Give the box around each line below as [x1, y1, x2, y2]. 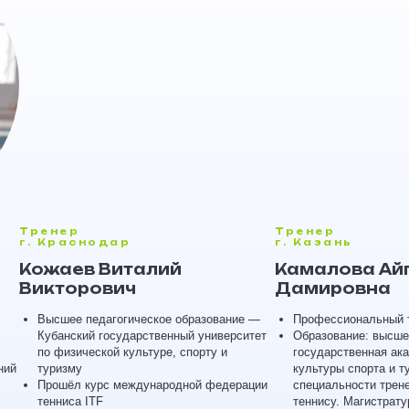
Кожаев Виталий [18, 260, 181, 278]
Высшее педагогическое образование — [37, 312, 259, 326]
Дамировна [274, 279, 390, 298]
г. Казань [274, 236, 352, 247]
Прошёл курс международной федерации [37, 378, 267, 392]
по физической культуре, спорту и [37, 345, 226, 359]
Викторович [18, 279, 135, 298]
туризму [37, 362, 81, 375]
